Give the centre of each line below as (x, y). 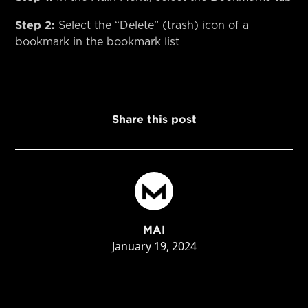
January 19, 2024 (154, 246)
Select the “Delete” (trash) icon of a (152, 25)
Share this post (154, 119)
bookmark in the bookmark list (98, 42)
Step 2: (35, 24)
